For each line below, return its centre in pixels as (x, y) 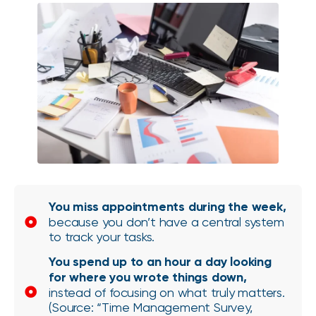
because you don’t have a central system (166, 222)
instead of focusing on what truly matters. (167, 293)
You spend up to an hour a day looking (160, 262)
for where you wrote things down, (148, 278)
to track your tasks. (102, 237)
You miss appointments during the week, (168, 207)
